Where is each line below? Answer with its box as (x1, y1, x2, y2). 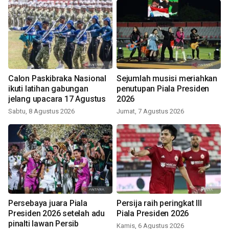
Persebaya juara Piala (8, 198, 87, 209)
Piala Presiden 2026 (117, 209, 189, 219)
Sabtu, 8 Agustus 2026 (8, 107, 75, 116)
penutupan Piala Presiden (117, 84, 210, 94)
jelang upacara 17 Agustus (8, 94, 106, 104)
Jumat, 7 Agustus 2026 (117, 107, 184, 116)
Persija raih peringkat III (117, 198, 202, 209)
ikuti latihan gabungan (8, 84, 88, 94)
